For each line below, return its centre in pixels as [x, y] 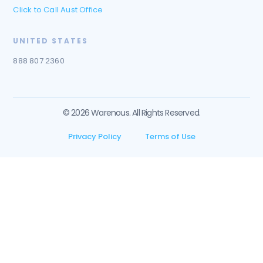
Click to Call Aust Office [58, 9]
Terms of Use [170, 136]
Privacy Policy [95, 136]
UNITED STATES [51, 41]
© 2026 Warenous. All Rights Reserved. [131, 112]
